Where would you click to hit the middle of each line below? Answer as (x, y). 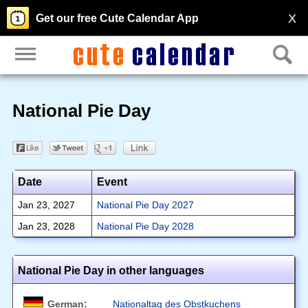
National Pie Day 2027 (145, 205)
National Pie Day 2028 (145, 226)
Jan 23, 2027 (46, 205)
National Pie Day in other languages (111, 270)
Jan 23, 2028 (46, 226)
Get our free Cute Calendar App (117, 18)
